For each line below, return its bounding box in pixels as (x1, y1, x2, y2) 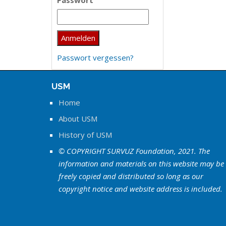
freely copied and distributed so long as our (59, 171, 203, 181)
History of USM (59, 130, 112, 140)
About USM (59, 114, 97, 124)
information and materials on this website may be (59, 158, 224, 168)
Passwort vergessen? (57, 52, 134, 63)
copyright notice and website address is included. (59, 184, 222, 194)
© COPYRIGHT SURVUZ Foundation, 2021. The (59, 146, 210, 156)
